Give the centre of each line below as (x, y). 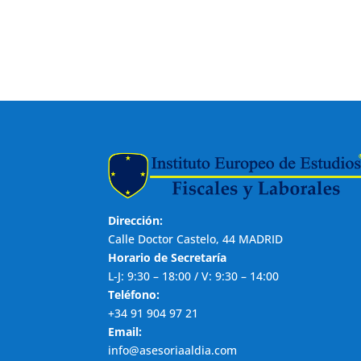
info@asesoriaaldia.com (173, 351)
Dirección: (136, 221)
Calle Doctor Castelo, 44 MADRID (196, 239)
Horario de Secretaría (168, 258)
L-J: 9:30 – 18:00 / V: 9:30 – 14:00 (194, 276)
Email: (125, 332)
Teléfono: (134, 295)
